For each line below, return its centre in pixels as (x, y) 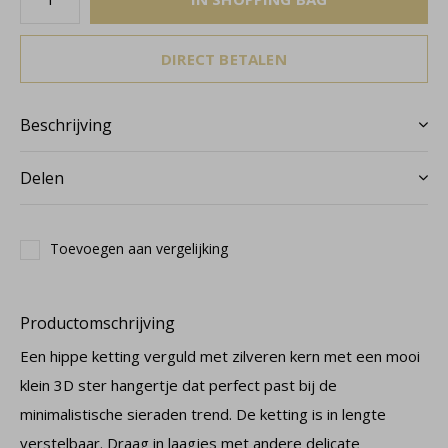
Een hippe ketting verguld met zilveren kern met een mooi (220, 356)
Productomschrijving (97, 323)
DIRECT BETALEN (224, 59)
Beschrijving (66, 125)
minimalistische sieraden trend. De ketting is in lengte (203, 414)
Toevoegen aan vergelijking (139, 248)
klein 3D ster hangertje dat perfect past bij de (178, 385)
